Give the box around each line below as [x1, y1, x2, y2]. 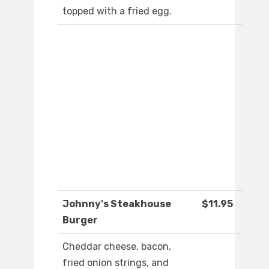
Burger [62, 214, 98, 226]
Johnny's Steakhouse [62, 198, 171, 210]
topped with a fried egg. [62, 5, 172, 17]
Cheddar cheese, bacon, [62, 241, 171, 253]
